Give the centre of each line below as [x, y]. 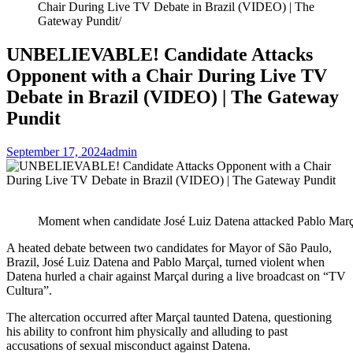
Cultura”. [29, 290]
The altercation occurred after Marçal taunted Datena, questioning [169, 317]
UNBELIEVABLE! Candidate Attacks [160, 54]
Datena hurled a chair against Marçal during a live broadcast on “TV [176, 276]
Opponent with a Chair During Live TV [167, 75]
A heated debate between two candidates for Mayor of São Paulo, [169, 247]
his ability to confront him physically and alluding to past [147, 331]
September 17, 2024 [56, 151]
